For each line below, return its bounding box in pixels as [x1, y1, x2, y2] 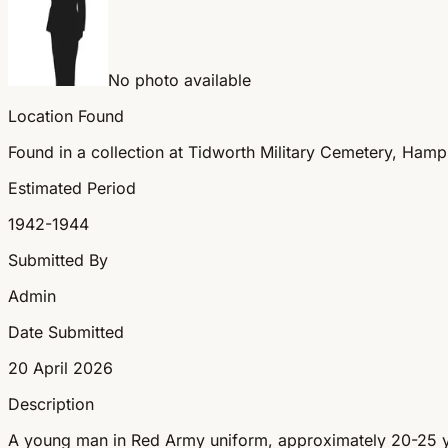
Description [8, 393, 94, 414]
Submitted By [8, 249, 108, 270]
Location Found [8, 105, 124, 126]
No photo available [108, 69, 251, 90]
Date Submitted [8, 321, 124, 342]
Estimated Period [8, 177, 136, 198]
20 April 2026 [8, 357, 113, 378]
